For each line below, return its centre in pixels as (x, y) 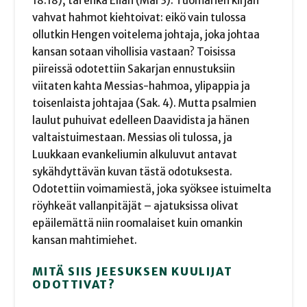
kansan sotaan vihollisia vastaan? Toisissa (134, 51)
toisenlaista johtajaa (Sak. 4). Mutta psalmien (145, 103)
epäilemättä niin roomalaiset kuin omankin (138, 223)
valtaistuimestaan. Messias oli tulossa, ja (133, 137)
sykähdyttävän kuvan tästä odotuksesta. (133, 171)
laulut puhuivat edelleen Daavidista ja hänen (141, 120)
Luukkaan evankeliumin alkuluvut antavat (135, 154)
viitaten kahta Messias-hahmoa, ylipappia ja (142, 86)
